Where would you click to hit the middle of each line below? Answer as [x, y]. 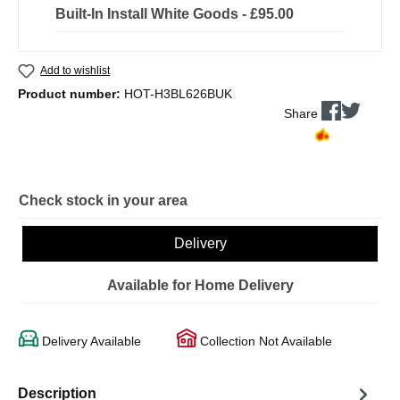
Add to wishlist [75, 70]
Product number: [71, 93]
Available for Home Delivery [200, 285]
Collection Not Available [264, 341]
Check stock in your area [103, 200]
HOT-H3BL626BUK [178, 93]
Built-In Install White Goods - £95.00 [175, 13]
